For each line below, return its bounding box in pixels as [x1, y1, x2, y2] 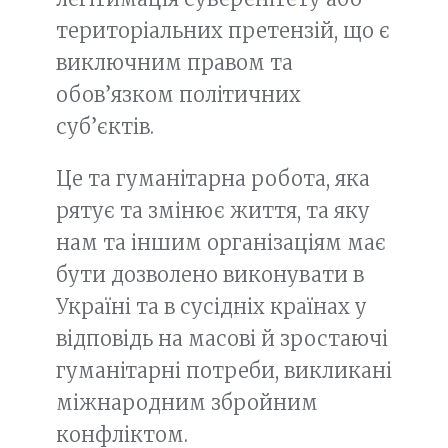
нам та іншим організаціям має [56, 230, 386, 255]
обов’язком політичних [56, 82, 301, 107]
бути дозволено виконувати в [56, 262, 364, 287]
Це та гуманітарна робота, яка [56, 166, 370, 191]
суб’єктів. [56, 114, 154, 139]
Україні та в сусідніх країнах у [56, 294, 367, 319]
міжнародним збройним [56, 390, 318, 415]
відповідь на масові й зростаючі [56, 326, 388, 351]
